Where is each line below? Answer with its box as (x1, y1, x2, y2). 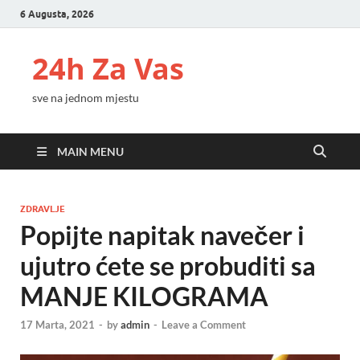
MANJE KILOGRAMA (20, 280, 268, 312)
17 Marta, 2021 (20, 318, 95, 332)
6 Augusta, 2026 (20, 7, 94, 20)
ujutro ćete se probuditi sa (20, 250, 316, 281)
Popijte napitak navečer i (20, 219, 305, 251)
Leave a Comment (162, 318, 246, 332)
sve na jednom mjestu (32, 91, 139, 104)
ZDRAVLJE (20, 203, 65, 215)
